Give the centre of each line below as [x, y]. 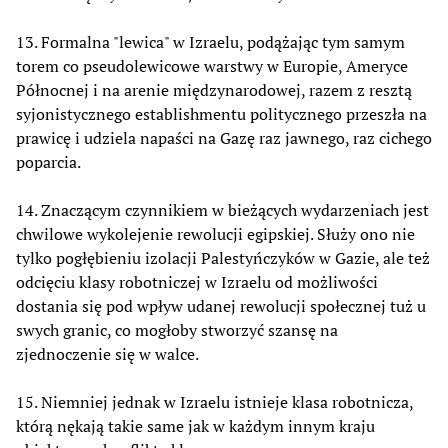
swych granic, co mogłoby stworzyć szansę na [177, 329]
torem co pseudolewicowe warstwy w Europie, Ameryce [212, 65]
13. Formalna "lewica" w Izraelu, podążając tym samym [210, 41]
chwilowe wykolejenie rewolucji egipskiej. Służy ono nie [215, 233]
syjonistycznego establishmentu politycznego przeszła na [221, 113]
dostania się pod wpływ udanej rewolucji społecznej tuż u [221, 305]
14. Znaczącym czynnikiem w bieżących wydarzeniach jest [222, 209]
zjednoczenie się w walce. [107, 353]
